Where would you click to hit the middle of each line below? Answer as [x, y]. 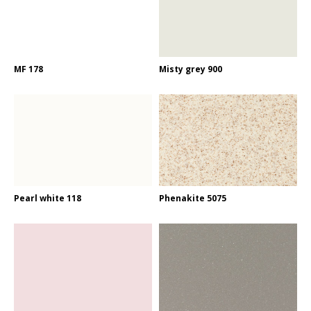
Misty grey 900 [191, 69]
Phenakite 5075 [193, 198]
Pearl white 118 [48, 198]
